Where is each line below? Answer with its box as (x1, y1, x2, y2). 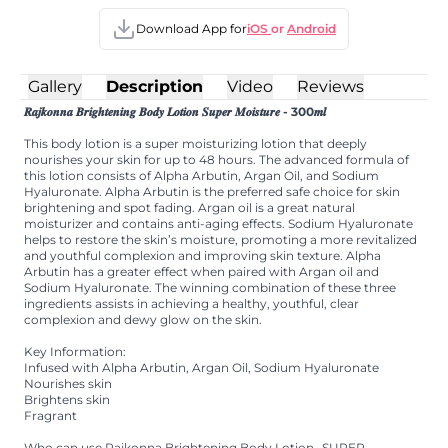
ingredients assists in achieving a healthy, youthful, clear (24, 295, 359, 311)
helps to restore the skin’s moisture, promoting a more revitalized (24, 231, 417, 247)
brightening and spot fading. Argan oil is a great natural (24, 199, 355, 215)
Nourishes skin (24, 375, 112, 391)
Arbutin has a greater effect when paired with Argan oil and (24, 263, 379, 279)
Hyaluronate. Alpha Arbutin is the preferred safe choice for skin (24, 183, 400, 199)
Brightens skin (24, 391, 110, 407)
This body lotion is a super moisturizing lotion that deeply (24, 135, 367, 151)
